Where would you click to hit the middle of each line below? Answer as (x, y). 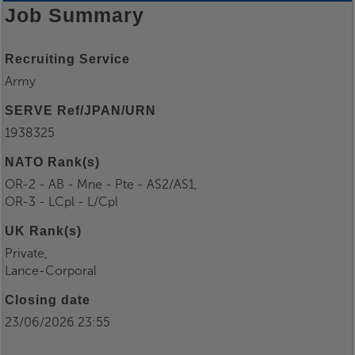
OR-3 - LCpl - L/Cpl (61, 202)
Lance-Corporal (51, 271)
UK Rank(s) (43, 231)
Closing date (48, 300)
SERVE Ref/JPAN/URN (80, 111)
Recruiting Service (67, 59)
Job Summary (74, 15)
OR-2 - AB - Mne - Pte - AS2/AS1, (101, 185)
